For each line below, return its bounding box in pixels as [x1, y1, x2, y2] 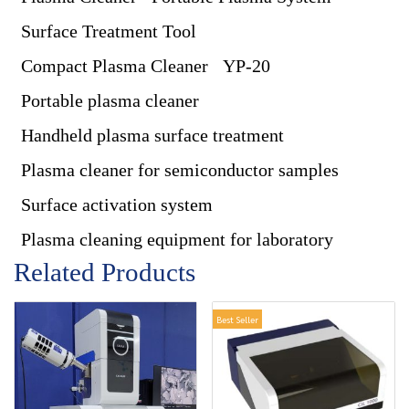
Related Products [14, 257, 195, 287]
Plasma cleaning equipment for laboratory [21, 229, 333, 249]
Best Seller [216, 313, 258, 325]
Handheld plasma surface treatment [21, 125, 284, 145]
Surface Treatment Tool [21, 21, 196, 41]
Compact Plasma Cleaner [21, 56, 208, 76]
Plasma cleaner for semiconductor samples [21, 160, 339, 180]
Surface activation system [21, 194, 213, 215]
